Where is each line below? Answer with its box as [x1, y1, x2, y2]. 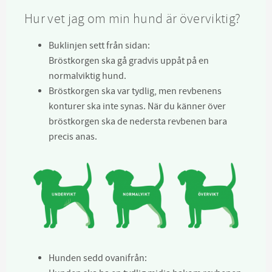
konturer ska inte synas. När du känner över [49, 100, 226, 112]
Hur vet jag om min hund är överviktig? [24, 10, 241, 27]
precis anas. [49, 130, 99, 143]
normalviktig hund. [49, 69, 126, 82]
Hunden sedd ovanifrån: [49, 252, 147, 264]
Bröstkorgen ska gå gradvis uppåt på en [49, 54, 209, 67]
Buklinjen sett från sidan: [49, 39, 150, 52]
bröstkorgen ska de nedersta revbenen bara [49, 115, 227, 127]
